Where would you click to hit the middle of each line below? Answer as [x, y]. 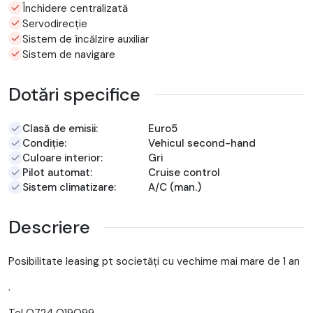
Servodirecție [55, 23]
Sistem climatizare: [69, 187]
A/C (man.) [175, 187]
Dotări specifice [74, 94]
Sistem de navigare [69, 54]
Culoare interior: [63, 158]
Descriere [49, 227]
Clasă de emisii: [60, 128]
